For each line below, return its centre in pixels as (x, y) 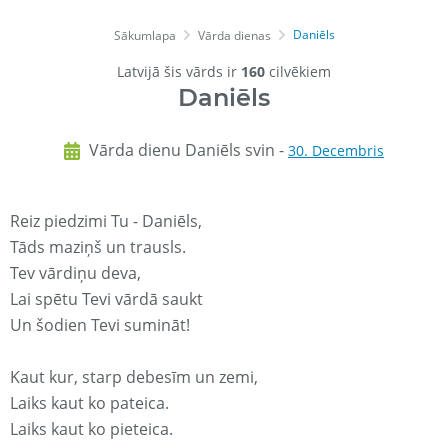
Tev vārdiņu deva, (75, 273)
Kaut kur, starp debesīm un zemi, (134, 377)
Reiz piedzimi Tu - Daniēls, (106, 221)
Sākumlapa (144, 36)
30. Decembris (336, 151)
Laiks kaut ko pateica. (89, 403)
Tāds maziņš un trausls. (98, 247)
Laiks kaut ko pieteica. (91, 429)
